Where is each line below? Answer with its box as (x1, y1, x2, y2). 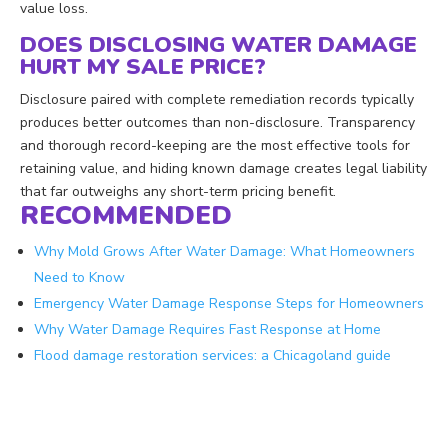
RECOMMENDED (20, 197, 232, 233)
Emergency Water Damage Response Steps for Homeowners (34, 293, 424, 313)
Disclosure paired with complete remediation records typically (20, 89, 414, 109)
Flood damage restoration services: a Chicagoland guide (34, 345, 391, 365)
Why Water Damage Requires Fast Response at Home (34, 319, 381, 339)
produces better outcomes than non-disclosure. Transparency (20, 112, 415, 132)
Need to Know (34, 267, 125, 287)
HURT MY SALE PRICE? (20, 51, 266, 82)
